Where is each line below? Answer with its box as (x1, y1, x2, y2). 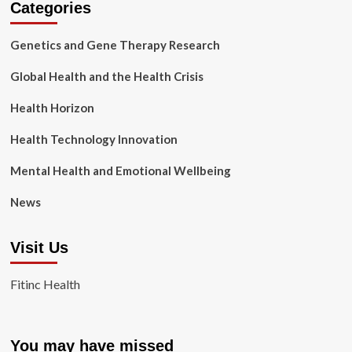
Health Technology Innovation (9, 132, 178, 146)
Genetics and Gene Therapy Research (9, 38, 220, 52)
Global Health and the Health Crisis (9, 69, 203, 83)
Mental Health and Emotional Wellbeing (9, 163, 231, 178)
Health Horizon (9, 101, 94, 115)
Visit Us (9, 239, 68, 256)
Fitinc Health (9, 277, 80, 291)
